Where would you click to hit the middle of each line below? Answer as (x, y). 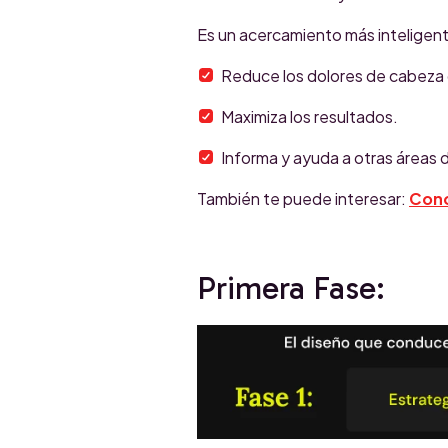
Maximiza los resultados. (309, 117)
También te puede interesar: (303, 199)
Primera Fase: (291, 288)
